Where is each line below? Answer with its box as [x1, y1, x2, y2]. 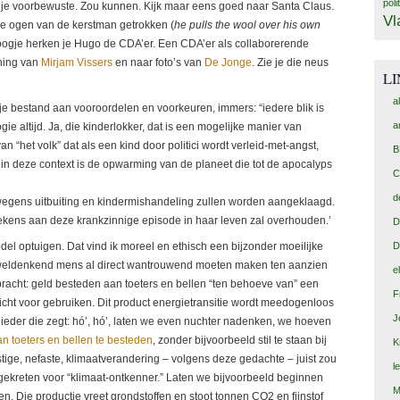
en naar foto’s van [112, 56, 204, 70]
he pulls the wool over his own [174, 19, 321, 32]
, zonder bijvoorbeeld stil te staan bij [153, 334, 327, 347]
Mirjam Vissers [41, 56, 112, 70]
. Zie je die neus [252, 56, 329, 70]
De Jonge [204, 56, 252, 70]
